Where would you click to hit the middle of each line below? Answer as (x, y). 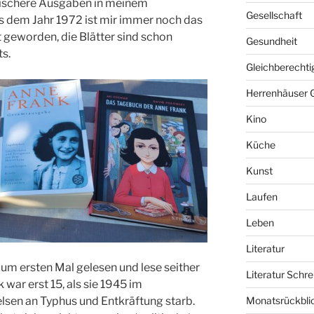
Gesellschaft (274, 15)
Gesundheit (271, 41)
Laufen (261, 197)
